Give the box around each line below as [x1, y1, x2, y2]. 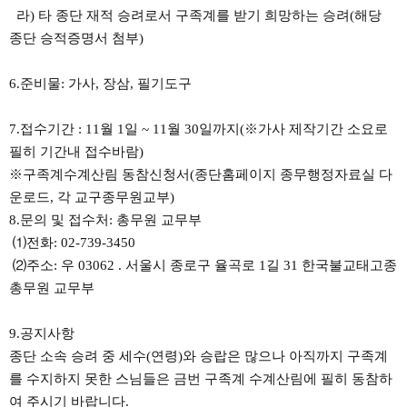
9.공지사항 [9, 326, 74, 341]
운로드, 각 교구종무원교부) [9, 190, 174, 204]
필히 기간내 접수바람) [9, 144, 144, 159]
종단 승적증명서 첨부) [9, 31, 144, 45]
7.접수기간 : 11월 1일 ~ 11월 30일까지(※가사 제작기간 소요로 [9, 122, 388, 136]
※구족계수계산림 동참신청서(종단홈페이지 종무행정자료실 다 [9, 167, 392, 182]
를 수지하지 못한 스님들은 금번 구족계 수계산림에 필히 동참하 [9, 372, 392, 386]
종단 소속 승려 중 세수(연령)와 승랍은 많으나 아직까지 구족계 [9, 349, 388, 363]
